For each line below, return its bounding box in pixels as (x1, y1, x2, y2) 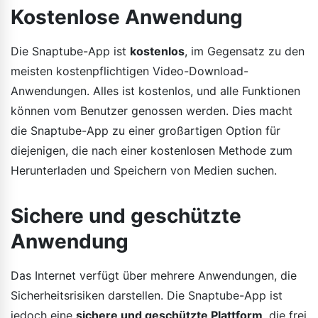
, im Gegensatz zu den (185, 43, 305, 58)
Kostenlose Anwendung (11, 4, 243, 29)
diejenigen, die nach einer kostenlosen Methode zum (11, 143, 292, 158)
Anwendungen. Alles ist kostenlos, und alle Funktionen (11, 83, 300, 98)
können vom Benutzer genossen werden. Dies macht (11, 103, 292, 118)
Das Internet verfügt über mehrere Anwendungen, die (11, 268, 297, 283)
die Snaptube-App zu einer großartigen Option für (11, 123, 280, 138)
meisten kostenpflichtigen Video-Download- (11, 63, 248, 78)
